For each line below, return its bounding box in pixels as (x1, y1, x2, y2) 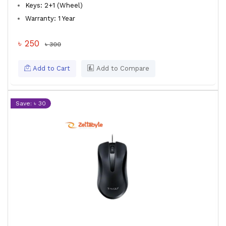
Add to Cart (31, 65, 70, 72)
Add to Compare (94, 65, 149, 72)
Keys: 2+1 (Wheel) (25, 2, 83, 9)
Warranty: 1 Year (25, 15, 75, 22)
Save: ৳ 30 (16, 100, 46, 107)
